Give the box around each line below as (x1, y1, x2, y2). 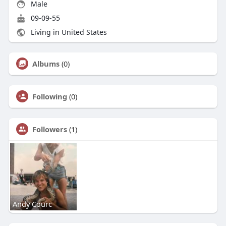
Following (32, 91, 67, 102)
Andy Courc (12, 198, 52, 209)
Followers (32, 124, 67, 135)
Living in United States (28, 27, 107, 37)
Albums (32, 59, 60, 69)
